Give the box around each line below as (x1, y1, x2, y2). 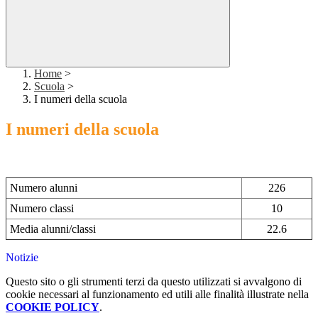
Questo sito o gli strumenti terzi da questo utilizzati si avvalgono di (6, 275, 302, 288)
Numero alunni (10, 182, 77, 194)
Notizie (6, 251, 38, 264)
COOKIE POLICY (6, 301, 99, 314)
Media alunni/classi (10, 223, 96, 236)
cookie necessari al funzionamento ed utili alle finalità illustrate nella (6, 288, 309, 301)
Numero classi (10, 202, 74, 215)
